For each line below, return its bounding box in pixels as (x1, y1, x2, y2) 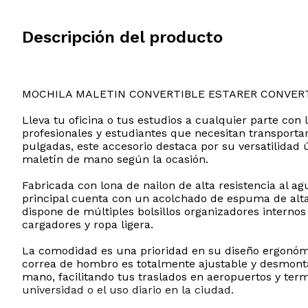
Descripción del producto (22, 27, 223, 47)
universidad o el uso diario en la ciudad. (22, 283, 234, 296)
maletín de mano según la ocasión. (22, 152, 208, 166)
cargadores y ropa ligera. (22, 217, 153, 231)
